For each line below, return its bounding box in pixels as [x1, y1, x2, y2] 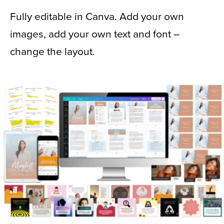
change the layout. [10, 45, 95, 58]
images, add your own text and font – [10, 28, 180, 41]
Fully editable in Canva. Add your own [10, 10, 184, 23]
